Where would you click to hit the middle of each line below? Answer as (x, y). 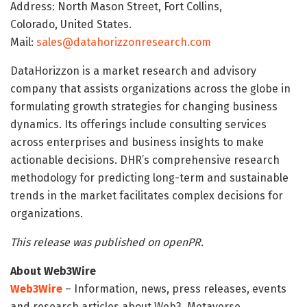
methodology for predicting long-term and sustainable (149, 177)
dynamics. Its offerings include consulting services (138, 124)
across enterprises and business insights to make (137, 142)
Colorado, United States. (71, 24)
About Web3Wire (53, 271)
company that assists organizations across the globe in (150, 88)
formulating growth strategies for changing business (144, 106)
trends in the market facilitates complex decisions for (147, 195)
